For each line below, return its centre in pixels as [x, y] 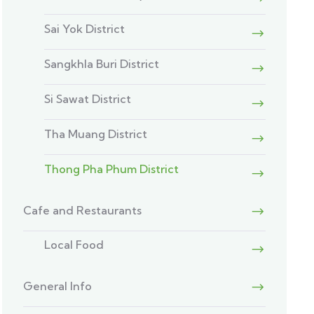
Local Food [74, 245]
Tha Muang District [96, 134]
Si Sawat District [88, 99]
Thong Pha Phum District [112, 169]
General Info [58, 286]
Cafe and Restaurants [83, 210]
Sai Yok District [85, 29]
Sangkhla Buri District [102, 64]
